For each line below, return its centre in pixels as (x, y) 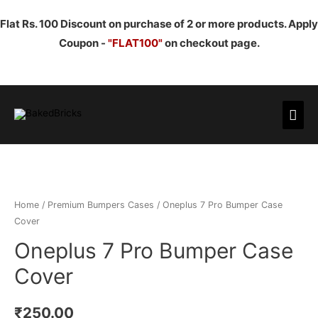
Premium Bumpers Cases (101, 204)
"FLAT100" (135, 43)
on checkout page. (211, 43)
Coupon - (83, 43)
